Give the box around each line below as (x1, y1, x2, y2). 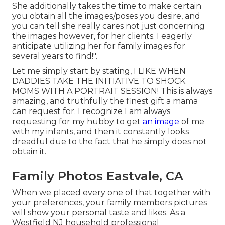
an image (143, 116, 179, 126)
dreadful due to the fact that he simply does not (12, 136, 207, 146)
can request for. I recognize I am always (12, 106, 170, 116)
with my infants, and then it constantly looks (12, 126, 189, 136)
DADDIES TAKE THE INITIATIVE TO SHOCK (12, 76, 185, 86)
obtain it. (12, 146, 46, 156)
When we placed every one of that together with (12, 187, 210, 197)
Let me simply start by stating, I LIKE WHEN (12, 66, 186, 76)
